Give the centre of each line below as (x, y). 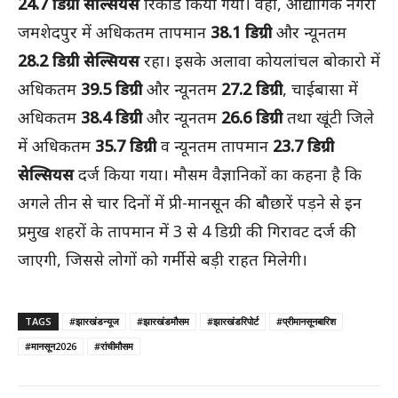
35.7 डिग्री (126, 146)
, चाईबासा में (320, 89)
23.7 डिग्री (303, 146)
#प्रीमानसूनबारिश (306, 322)
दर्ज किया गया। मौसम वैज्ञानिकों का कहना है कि (218, 175)
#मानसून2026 (51, 346)
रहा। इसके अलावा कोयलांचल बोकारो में (260, 61)
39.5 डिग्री (111, 89)
